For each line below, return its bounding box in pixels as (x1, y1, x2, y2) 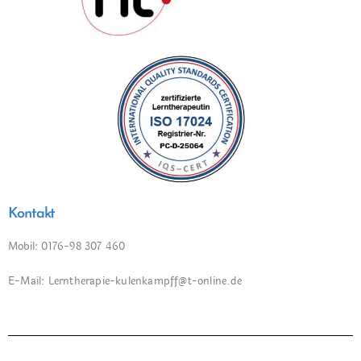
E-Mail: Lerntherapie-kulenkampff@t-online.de (8, 273, 242, 290)
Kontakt (8, 206, 56, 222)
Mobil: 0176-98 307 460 (8, 239, 126, 255)
